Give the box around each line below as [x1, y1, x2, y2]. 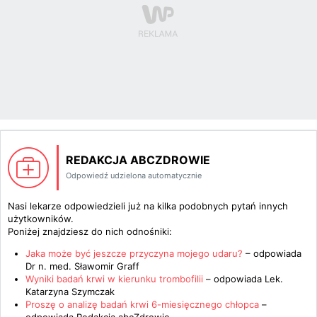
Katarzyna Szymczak [25, 286, 115, 297]
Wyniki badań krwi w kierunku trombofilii [25, 273, 203, 284]
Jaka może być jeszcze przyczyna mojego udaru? [25, 248, 243, 259]
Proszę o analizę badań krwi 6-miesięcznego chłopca [25, 299, 259, 310]
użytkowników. [8, 213, 74, 224]
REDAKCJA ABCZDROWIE [66, 153, 210, 167]
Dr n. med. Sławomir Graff [25, 260, 139, 272]
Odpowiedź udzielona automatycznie [66, 171, 202, 180]
